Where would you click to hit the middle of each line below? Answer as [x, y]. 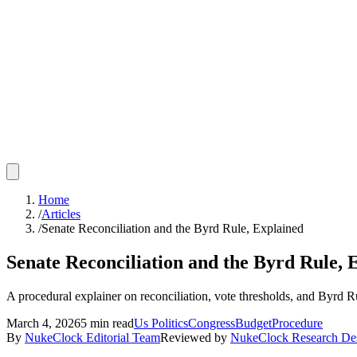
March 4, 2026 [43, 323]
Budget [253, 323]
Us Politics [161, 323]
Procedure [297, 323]
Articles [61, 214]
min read [110, 323]
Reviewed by [194, 337]
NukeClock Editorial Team [92, 337]
